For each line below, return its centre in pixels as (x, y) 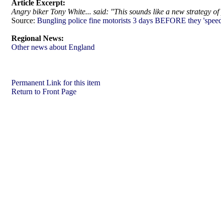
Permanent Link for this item (56, 83)
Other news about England (53, 47)
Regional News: (37, 38)
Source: (23, 20)
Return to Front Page (44, 92)
